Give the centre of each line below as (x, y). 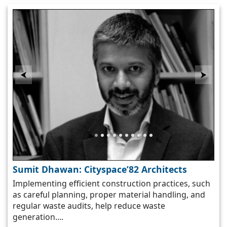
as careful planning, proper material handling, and (109, 194)
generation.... (38, 217)
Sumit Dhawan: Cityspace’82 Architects (100, 169)
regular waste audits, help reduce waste (89, 205)
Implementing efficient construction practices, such (111, 183)
